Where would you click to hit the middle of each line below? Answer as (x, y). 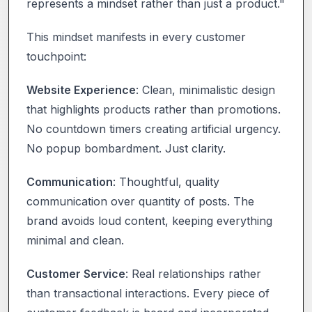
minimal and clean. (75, 240)
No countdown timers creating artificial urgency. (154, 128)
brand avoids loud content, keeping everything (149, 220)
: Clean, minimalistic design (205, 89)
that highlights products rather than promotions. (154, 109)
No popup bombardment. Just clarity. (126, 148)
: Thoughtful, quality (166, 181)
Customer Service (76, 273)
